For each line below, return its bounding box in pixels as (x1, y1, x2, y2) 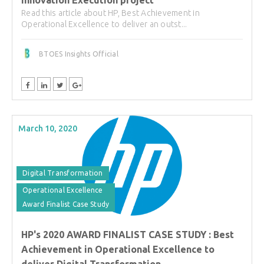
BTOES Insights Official (39, 49, 118, 58)
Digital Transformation (22, 169, 103, 177)
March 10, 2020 (18, 124, 77, 134)
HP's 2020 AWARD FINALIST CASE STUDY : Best (21, 229, 234, 240)
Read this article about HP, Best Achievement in (21, 8, 200, 18)
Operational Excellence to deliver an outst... (21, 19, 187, 29)
